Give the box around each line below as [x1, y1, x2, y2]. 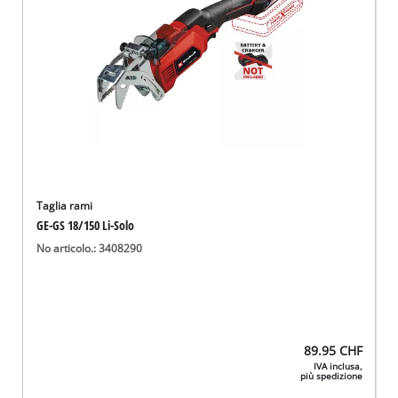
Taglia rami [36, 199, 93, 213]
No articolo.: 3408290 [36, 242, 143, 256]
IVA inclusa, [313, 360, 362, 372]
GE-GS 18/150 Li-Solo [36, 217, 135, 235]
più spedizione [299, 370, 362, 382]
